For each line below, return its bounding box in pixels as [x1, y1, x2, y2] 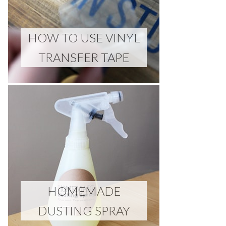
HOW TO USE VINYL [27, 30, 140, 45]
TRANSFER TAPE [38, 50, 129, 65]
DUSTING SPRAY [37, 203, 130, 218]
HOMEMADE [47, 184, 121, 198]
